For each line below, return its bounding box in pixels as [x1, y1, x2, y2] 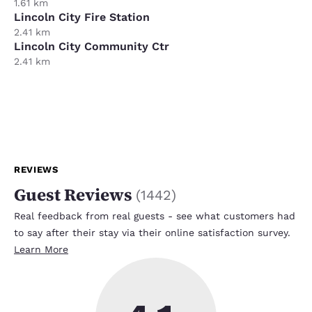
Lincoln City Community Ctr [14, 39, 169, 53]
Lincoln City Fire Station [14, 10, 150, 24]
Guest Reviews [14, 182, 132, 206]
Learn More [14, 243, 68, 255]
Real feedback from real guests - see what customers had [14, 210, 295, 221]
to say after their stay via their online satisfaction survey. [14, 226, 290, 238]
